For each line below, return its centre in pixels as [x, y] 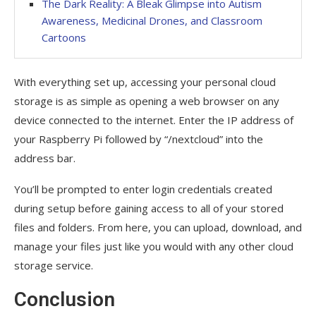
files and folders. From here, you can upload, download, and [158, 227]
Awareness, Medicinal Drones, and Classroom [152, 20]
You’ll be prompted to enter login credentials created [143, 189]
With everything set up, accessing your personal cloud [145, 81]
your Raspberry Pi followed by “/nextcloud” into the [139, 139]
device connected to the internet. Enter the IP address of [154, 120]
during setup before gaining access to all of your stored [149, 208]
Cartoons [64, 37]
